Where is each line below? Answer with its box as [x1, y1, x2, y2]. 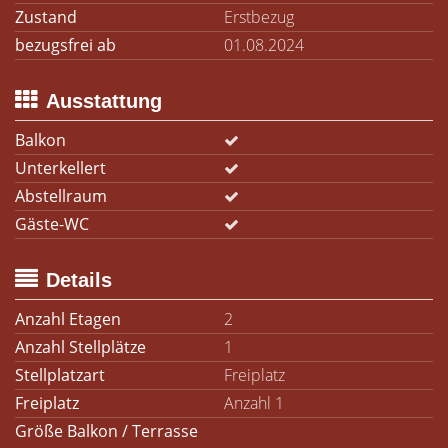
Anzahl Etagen [15, 308, 121, 330]
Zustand [15, 6, 77, 28]
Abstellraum [15, 185, 107, 207]
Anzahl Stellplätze [15, 336, 146, 358]
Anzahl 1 [224, 392, 284, 414]
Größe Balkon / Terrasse [15, 420, 198, 442]
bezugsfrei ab [15, 34, 116, 56]
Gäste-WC [15, 213, 89, 235]
